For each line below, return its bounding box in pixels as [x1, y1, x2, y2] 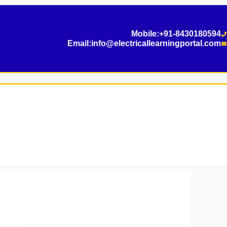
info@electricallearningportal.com [91, 39, 221, 48]
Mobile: [131, 29, 159, 38]
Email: [67, 39, 91, 48]
